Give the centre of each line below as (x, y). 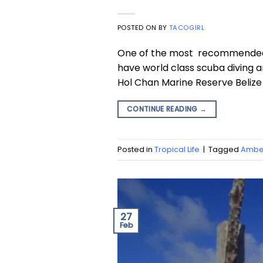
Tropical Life (177, 149)
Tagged (224, 149)
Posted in (136, 149)
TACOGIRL (187, 28)
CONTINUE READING (163, 109)
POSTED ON (138, 28)
